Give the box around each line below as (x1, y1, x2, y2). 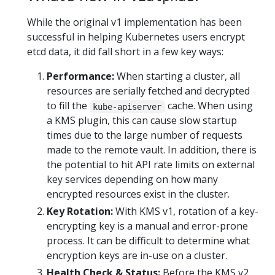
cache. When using (165, 99, 253, 113)
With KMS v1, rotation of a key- (113, 204, 258, 219)
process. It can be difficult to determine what (47, 234, 250, 248)
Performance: (47, 69, 114, 83)
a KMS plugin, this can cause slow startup (47, 114, 237, 128)
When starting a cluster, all (114, 69, 240, 83)
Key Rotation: (47, 204, 113, 219)
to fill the (47, 99, 90, 113)
